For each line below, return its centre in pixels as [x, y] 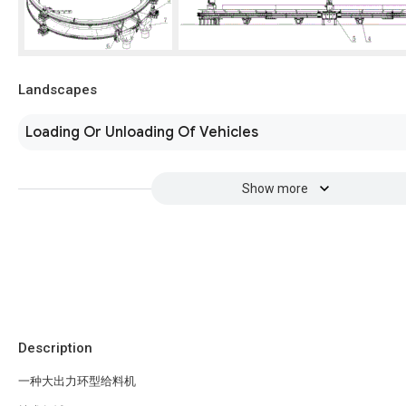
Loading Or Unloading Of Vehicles [142, 132]
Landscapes [58, 90]
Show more [275, 188]
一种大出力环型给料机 [77, 381]
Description [55, 348]
